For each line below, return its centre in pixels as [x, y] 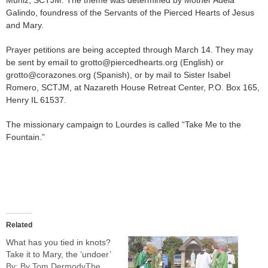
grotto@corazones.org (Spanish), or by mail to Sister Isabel [118, 75]
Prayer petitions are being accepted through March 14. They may [130, 50]
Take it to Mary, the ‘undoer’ [59, 255]
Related [19, 225]
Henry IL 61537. [36, 100]
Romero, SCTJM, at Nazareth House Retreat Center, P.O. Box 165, [133, 88]
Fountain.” [25, 137]
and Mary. [25, 25]
